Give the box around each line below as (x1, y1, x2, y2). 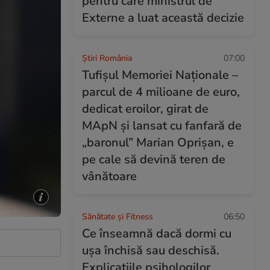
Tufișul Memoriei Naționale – (82, 67, 238, 83)
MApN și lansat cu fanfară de (82, 118, 242, 134)
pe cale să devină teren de (82, 151, 225, 168)
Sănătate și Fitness (82, 211, 153, 222)
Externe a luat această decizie (82, 10, 244, 26)
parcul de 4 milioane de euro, (82, 84, 240, 100)
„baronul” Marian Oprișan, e (82, 134, 234, 151)
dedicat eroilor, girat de (82, 101, 209, 117)
